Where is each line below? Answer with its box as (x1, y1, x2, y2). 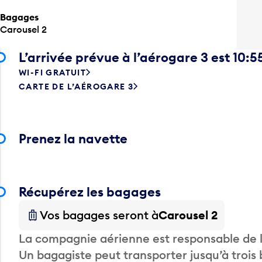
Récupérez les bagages (19, 183, 161, 200)
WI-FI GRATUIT (19, 67, 87, 78)
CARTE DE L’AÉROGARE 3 (19, 81, 134, 92)
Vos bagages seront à (40, 207, 158, 222)
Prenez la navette (19, 130, 127, 147)
